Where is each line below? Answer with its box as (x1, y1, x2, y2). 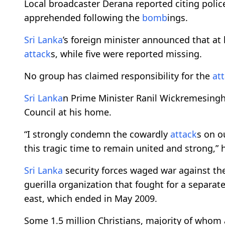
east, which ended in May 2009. (24, 192, 157, 205)
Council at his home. (24, 106, 114, 119)
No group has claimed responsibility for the (24, 70, 212, 82)
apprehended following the (24, 12, 142, 24)
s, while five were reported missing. (51, 48, 204, 60)
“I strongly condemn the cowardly (24, 128, 170, 141)
